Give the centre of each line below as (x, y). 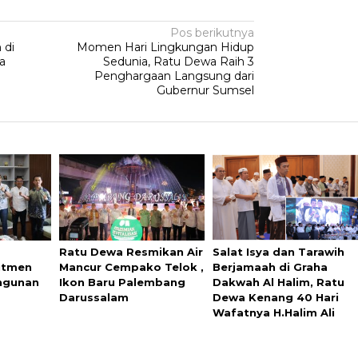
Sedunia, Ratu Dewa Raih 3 (179, 62)
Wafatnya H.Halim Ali (274, 313)
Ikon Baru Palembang (122, 282)
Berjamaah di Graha (270, 267)
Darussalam (93, 298)
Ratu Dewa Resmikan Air (131, 252)
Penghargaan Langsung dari (175, 76)
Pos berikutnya (213, 33)
